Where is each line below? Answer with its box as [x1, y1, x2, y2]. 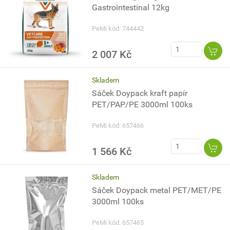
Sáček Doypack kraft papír [92, 88, 188, 98]
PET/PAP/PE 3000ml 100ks [92, 100, 193, 109]
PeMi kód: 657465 [92, 219, 144, 226]
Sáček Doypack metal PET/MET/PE [92, 185, 222, 195]
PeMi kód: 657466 [92, 122, 144, 129]
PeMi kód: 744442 [92, 25, 144, 32]
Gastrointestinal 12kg [92, 3, 170, 12]
